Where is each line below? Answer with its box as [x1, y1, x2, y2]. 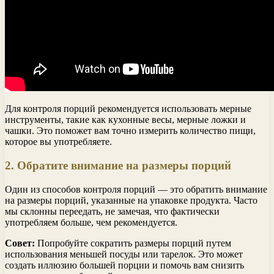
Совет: [5, 237, 35, 248]
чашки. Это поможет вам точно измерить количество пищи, [5, 125, 256, 136]
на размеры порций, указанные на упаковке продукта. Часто [5, 194, 257, 206]
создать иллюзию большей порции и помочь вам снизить [5, 259, 244, 270]
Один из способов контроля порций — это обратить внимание [5, 183, 267, 194]
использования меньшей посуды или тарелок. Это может [5, 248, 243, 259]
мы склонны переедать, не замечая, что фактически [5, 206, 220, 217]
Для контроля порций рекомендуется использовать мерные [5, 103, 251, 114]
